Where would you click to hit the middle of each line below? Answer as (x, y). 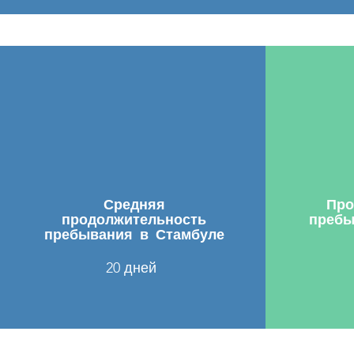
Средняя (134, 203)
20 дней (131, 268)
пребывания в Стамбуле (134, 233)
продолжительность (134, 218)
